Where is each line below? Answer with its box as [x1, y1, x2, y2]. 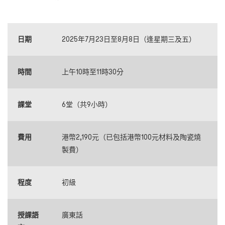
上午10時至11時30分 [62, 67, 124, 77]
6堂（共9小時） [62, 100, 112, 109]
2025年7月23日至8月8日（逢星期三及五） [62, 35, 196, 44]
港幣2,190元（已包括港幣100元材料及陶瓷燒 [62, 133, 201, 142]
